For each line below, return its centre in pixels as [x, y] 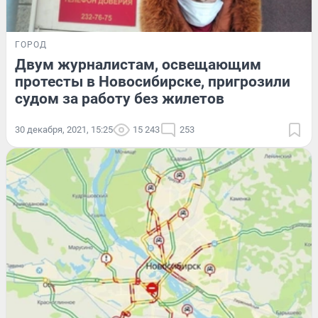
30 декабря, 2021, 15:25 [64, 129]
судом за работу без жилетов [120, 98]
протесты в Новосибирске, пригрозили [153, 81]
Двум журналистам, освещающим [138, 64]
